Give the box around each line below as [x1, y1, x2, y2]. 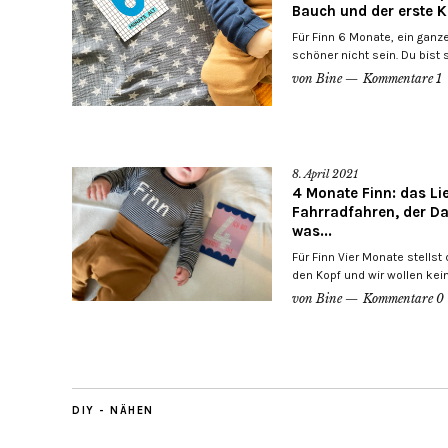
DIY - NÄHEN [72, 404, 154, 418]
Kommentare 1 [363, 71, 442, 87]
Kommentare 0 [363, 291, 444, 307]
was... [292, 222, 332, 241]
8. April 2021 [292, 167, 358, 182]
